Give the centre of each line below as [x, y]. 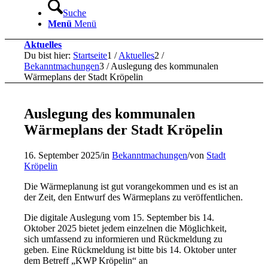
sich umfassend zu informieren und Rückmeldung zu [124, 239]
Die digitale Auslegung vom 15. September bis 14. [119, 217]
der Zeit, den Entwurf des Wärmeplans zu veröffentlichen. [134, 197]
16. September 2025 [62, 155]
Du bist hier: [48, 55]
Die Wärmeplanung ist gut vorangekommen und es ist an [131, 186]
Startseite [90, 55]
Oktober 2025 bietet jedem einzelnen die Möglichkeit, [126, 228]
